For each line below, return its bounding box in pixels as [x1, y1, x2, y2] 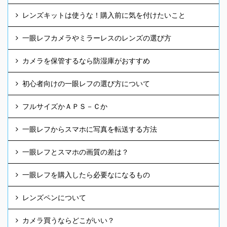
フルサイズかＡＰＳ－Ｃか [22, 102, 107, 111]
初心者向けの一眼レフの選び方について [22, 79, 150, 88]
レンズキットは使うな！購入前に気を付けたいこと [22, 11, 185, 20]
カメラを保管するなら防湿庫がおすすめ [22, 56, 150, 65]
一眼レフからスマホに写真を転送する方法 [22, 125, 157, 134]
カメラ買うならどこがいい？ [22, 216, 115, 225]
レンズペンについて [22, 193, 86, 202]
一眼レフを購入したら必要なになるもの [22, 170, 150, 179]
